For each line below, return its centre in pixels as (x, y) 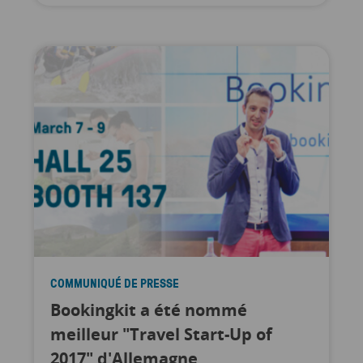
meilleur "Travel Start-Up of (161, 334)
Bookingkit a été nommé (148, 310)
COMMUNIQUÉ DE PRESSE (114, 283)
